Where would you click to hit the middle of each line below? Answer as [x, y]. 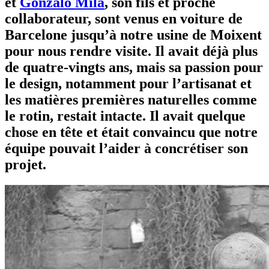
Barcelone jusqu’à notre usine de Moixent [133, 35]
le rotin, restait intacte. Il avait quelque [125, 116]
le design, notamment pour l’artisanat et [128, 83]
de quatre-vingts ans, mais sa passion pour [134, 67]
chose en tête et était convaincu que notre [131, 132]
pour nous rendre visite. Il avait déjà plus [131, 51]
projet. [26, 164]
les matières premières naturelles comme [131, 99]
